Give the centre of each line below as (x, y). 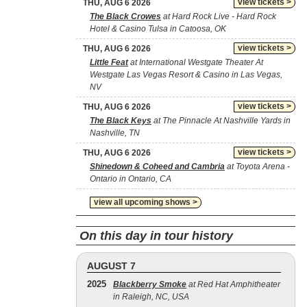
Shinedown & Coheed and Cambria (157, 167)
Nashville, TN (115, 133)
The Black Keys (121, 121)
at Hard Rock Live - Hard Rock (219, 16)
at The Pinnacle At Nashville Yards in (221, 121)
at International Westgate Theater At (196, 62)
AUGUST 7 (111, 266)
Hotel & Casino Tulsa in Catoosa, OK (158, 29)
